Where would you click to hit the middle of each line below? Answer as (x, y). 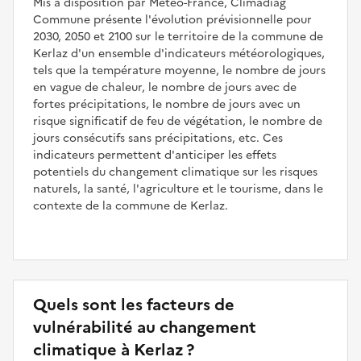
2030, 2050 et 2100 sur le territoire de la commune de (178, 36)
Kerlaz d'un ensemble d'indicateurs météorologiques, (179, 53)
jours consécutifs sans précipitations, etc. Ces (158, 138)
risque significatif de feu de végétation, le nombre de (178, 121)
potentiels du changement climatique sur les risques (175, 172)
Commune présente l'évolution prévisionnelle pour (172, 19)
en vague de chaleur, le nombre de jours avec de (165, 87)
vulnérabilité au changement (145, 327)
